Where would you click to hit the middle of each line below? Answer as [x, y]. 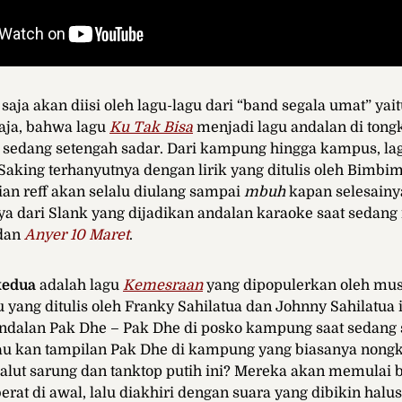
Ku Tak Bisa [151, 127]
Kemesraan [163, 285]
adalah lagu [79, 285]
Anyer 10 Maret [77, 235]
